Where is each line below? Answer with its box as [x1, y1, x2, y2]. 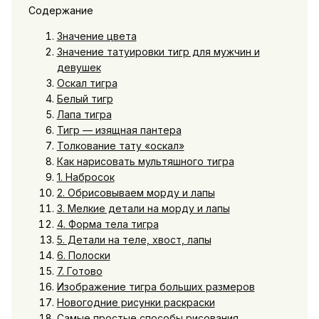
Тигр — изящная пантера [56, 123, 182, 136]
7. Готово [56, 264, 103, 277]
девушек [56, 61, 101, 73]
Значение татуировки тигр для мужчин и [56, 45, 260, 58]
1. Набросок [56, 170, 115, 183]
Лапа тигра [56, 108, 112, 120]
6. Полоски [56, 249, 110, 261]
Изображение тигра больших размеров [56, 280, 255, 293]
